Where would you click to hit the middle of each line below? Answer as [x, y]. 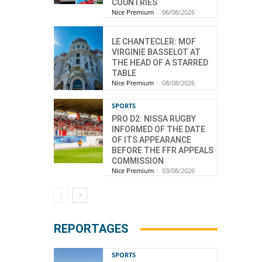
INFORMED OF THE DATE [158, 130]
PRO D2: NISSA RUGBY [154, 119]
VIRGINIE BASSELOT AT [156, 52]
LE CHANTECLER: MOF [154, 42]
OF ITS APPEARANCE [151, 140]
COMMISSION [138, 161]
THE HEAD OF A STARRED [160, 63]
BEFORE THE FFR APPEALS [163, 151]
